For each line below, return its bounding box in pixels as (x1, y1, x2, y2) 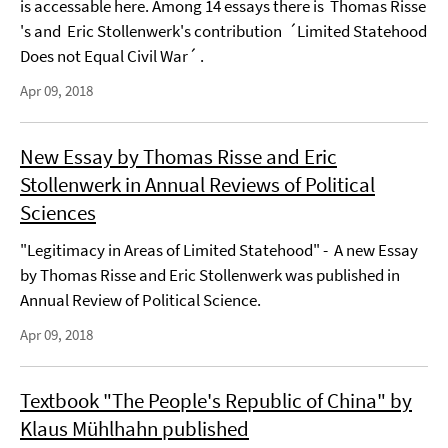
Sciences (20, 199, 96, 226)
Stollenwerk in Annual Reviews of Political (20, 171, 375, 198)
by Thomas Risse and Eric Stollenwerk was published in (20, 264, 400, 286)
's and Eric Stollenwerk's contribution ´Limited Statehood (20, 20, 427, 42)
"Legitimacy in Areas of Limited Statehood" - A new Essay (20, 239, 418, 261)
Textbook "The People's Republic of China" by (20, 387, 412, 414)
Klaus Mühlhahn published (20, 415, 249, 442)
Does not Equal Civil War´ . (20, 45, 204, 67)
